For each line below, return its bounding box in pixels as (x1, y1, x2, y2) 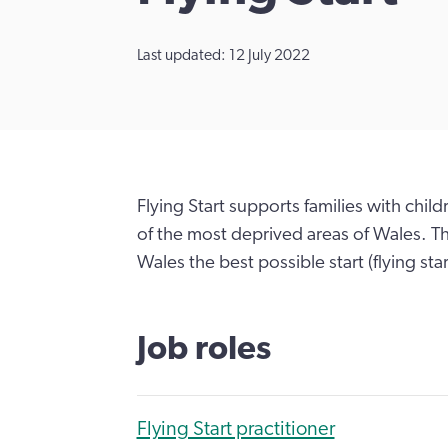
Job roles (136, 331, 271, 366)
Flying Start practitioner (136, 418, 335, 439)
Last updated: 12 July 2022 (136, 46, 310, 63)
